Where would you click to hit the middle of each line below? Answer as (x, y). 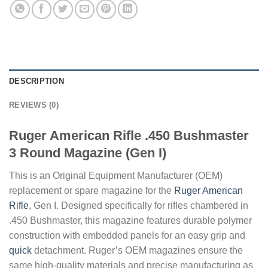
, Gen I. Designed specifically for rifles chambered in (138, 205)
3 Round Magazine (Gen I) (88, 153)
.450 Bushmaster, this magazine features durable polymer (130, 220)
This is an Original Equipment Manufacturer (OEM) (116, 175)
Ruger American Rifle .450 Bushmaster (129, 135)
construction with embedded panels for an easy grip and (127, 235)
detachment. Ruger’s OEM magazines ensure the (137, 250)
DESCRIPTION (36, 81)
